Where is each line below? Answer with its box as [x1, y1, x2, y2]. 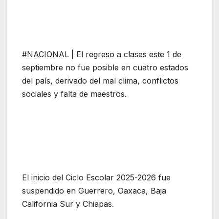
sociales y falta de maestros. [22, 89, 127, 99]
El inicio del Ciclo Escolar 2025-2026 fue [22, 173, 171, 183]
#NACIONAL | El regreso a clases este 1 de [22, 49, 181, 60]
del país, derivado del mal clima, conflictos [22, 76, 178, 86]
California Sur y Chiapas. [22, 199, 114, 209]
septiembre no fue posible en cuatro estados [22, 63, 188, 73]
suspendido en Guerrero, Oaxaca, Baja [22, 186, 166, 196]
